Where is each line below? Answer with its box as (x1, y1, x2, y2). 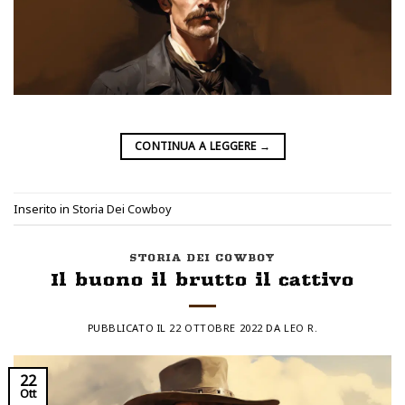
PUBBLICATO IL (87, 320, 170, 334)
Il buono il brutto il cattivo (51, 268, 354, 290)
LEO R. (284, 320, 318, 334)
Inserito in (14, 200, 72, 217)
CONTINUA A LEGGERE (134, 138, 259, 155)
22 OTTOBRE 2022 (169, 320, 263, 334)
